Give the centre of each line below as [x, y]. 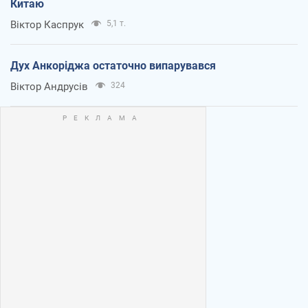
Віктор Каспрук [47, 25]
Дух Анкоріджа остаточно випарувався [113, 66]
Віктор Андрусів [49, 87]
